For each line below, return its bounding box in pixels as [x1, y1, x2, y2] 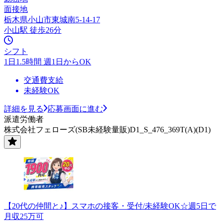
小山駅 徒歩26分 [4, 25, 61, 34]
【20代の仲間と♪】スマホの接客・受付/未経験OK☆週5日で [4, 201, 216, 210]
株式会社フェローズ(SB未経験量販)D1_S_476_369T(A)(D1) [4, 125, 211, 134]
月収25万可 [4, 212, 44, 221]
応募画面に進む [48, 104, 103, 113]
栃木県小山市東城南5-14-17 [4, 15, 100, 24]
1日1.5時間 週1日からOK [4, 57, 91, 66]
